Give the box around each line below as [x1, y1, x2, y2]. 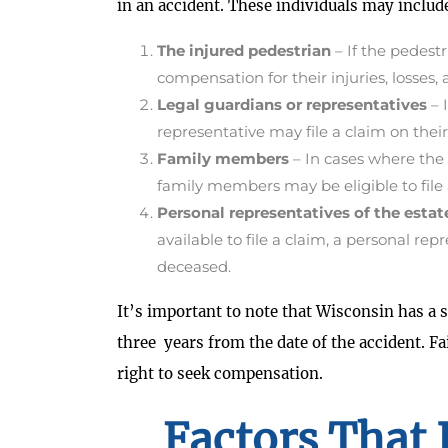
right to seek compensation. [117, 364, 323, 384]
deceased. [157, 257, 231, 277]
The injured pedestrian [157, 41, 335, 61]
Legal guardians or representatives [157, 95, 427, 115]
